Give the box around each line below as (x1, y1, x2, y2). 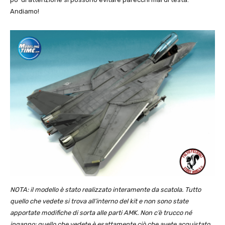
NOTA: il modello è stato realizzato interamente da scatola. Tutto (10, 186, 201, 194)
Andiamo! (10, 7, 39, 15)
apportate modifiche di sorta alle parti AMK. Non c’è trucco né (10, 209, 192, 217)
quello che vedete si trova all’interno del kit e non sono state (10, 197, 188, 205)
